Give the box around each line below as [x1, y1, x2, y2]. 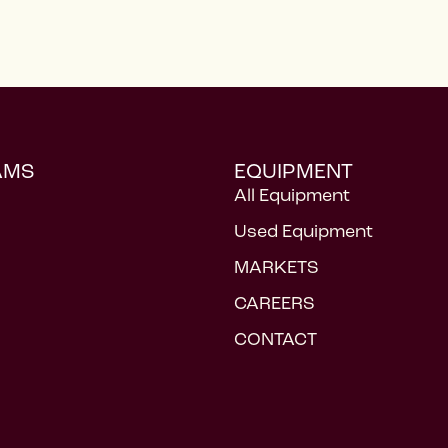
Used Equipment [234, 220, 373, 242]
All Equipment [234, 184, 350, 206]
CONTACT [234, 328, 317, 350]
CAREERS [234, 292, 315, 314]
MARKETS [234, 256, 319, 278]
